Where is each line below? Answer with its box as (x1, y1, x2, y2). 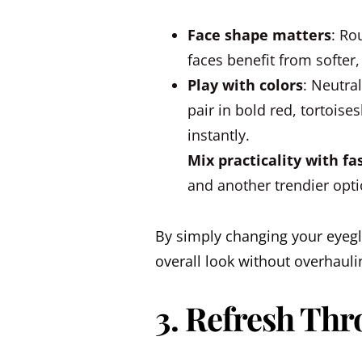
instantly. (187, 125, 250, 145)
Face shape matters (187, 25, 331, 44)
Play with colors (187, 75, 303, 95)
